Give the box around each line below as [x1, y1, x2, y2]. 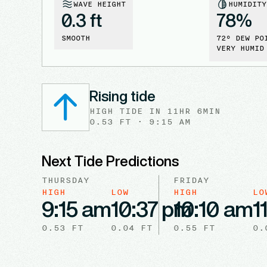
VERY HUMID [216, 43, 264, 53]
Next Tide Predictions [42, 151, 179, 171]
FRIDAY [173, 174, 209, 185]
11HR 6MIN [167, 105, 221, 116]
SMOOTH [61, 33, 90, 43]
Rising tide [89, 86, 156, 106]
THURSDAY [42, 174, 89, 185]
